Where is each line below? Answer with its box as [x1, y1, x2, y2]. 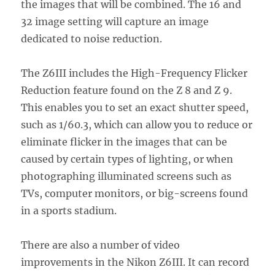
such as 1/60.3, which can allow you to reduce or [21, 118, 253, 131]
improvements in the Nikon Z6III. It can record [21, 255, 250, 268]
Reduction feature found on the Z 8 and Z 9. [21, 83, 233, 96]
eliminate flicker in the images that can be [21, 135, 228, 148]
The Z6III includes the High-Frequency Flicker [21, 66, 248, 79]
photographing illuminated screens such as [21, 169, 232, 182]
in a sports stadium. [21, 204, 117, 217]
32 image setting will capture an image [21, 15, 209, 28]
